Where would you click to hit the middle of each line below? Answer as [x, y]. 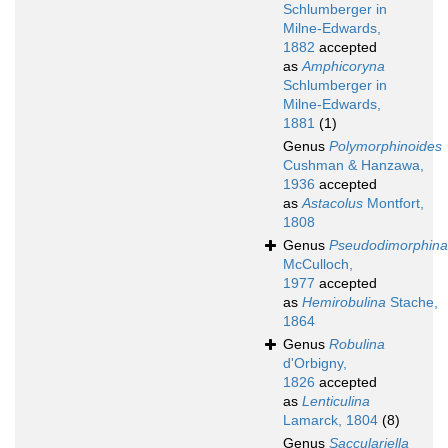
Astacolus [332, 203]
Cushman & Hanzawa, [353, 165]
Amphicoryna [343, 66]
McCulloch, [318, 264]
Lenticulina [336, 401]
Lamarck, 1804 [330, 420]
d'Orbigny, [315, 363]
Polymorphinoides [385, 146]
